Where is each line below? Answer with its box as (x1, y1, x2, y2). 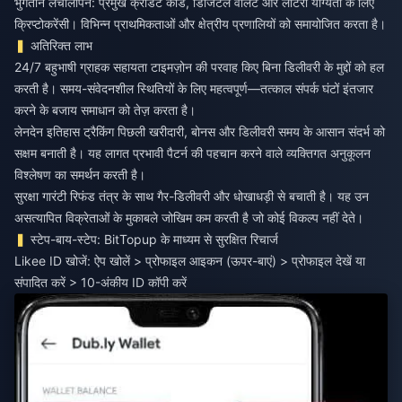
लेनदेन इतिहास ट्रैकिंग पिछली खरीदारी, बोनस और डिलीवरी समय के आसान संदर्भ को (14, 123, 385, 139)
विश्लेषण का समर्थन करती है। (14, 166, 145, 182)
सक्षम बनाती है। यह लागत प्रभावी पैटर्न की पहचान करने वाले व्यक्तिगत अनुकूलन (14, 144, 371, 161)
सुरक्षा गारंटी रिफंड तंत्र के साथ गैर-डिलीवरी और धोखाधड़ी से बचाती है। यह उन (14, 188, 369, 204)
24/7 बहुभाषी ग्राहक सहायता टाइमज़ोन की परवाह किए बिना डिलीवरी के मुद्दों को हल (14, 58, 384, 74)
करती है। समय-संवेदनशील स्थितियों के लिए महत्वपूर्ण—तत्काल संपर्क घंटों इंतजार (14, 80, 373, 96)
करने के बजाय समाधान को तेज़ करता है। (14, 101, 196, 118)
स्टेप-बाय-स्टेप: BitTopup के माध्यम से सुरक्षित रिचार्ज (31, 231, 279, 247)
